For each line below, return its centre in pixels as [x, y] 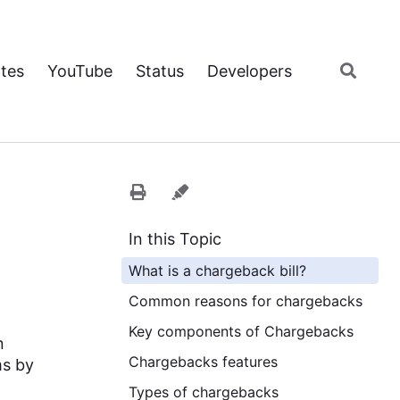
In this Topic [175, 239]
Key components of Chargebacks [241, 331]
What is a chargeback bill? [217, 271]
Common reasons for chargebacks [246, 301]
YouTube [80, 71]
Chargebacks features [203, 362]
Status [160, 71]
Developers [250, 71]
